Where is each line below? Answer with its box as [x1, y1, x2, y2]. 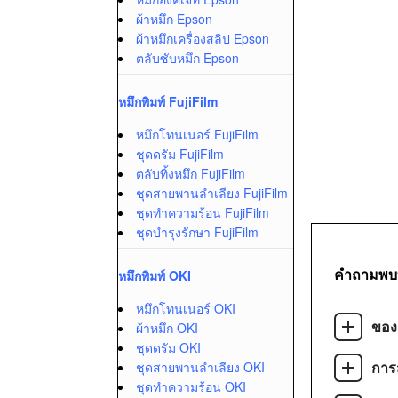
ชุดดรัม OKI [136, 338, 201, 356]
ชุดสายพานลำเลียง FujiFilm [136, 184, 288, 202]
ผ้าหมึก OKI [136, 319, 198, 337]
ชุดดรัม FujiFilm [136, 145, 224, 163]
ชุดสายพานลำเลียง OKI [136, 358, 265, 376]
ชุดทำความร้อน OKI [136, 378, 246, 395]
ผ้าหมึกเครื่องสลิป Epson [136, 29, 269, 47]
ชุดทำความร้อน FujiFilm [136, 203, 269, 221]
